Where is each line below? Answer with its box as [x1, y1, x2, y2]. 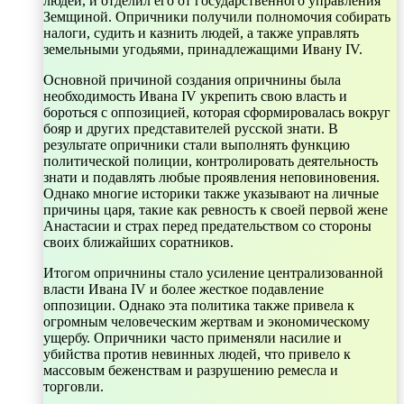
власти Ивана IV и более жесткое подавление [43, 280, 324, 297]
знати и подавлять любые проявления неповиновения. [43, 169, 380, 185]
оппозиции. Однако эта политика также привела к [43, 297, 354, 313]
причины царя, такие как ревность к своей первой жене [43, 201, 388, 217]
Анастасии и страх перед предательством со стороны [43, 217, 372, 234]
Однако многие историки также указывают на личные [43, 185, 379, 201]
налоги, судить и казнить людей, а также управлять [43, 24, 359, 41]
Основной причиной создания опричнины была [43, 71, 341, 87]
